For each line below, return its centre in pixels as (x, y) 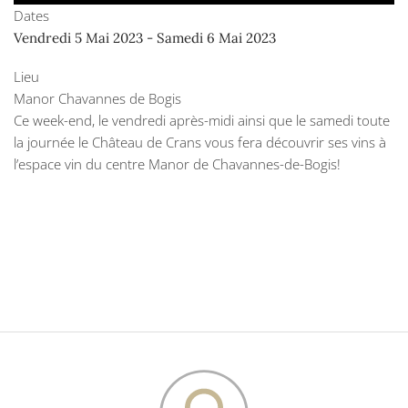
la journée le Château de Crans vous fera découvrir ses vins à (200, 142)
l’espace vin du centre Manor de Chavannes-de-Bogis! (177, 164)
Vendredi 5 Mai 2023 (78, 38)
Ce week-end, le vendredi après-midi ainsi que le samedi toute (202, 120)
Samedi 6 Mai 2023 (216, 38)
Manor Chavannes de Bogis (97, 98)
